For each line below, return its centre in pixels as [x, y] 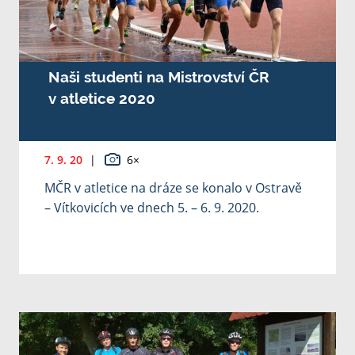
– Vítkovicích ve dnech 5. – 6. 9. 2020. [152, 208]
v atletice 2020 [101, 99]
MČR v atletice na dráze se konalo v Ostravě [173, 188]
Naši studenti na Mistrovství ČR [158, 77]
